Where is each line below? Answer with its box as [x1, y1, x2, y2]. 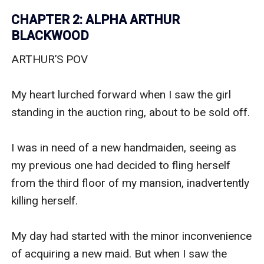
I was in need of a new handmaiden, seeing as [11, 140, 237, 154]
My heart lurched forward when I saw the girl [11, 87, 232, 101]
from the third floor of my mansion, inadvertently [11, 176, 250, 190]
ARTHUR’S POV [11, 52, 88, 66]
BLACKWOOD [11, 28, 90, 43]
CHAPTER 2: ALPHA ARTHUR [11, 12, 180, 27]
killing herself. [11, 193, 78, 207]
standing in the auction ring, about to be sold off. [11, 105, 250, 119]
